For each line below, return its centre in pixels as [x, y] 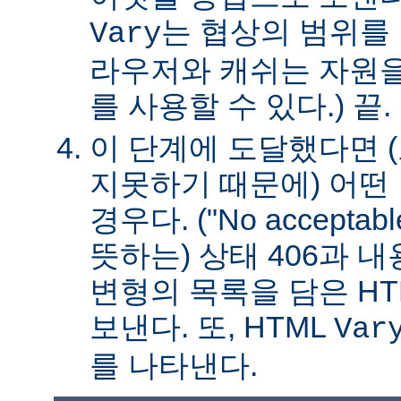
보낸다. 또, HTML [212, 326]
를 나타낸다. [174, 365]
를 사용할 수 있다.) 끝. [240, 105]
